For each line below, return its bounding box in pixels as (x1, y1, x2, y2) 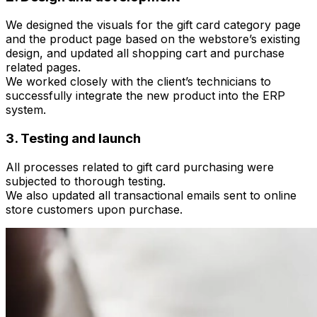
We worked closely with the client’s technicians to (6, 74, 271, 89)
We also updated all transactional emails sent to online (6, 188, 296, 202)
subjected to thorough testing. (6, 173, 166, 188)
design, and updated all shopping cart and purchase (6, 46, 284, 61)
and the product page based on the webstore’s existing (6, 32, 300, 47)
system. (6, 103, 46, 117)
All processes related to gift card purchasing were (6, 159, 274, 174)
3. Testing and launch (6, 129, 141, 146)
